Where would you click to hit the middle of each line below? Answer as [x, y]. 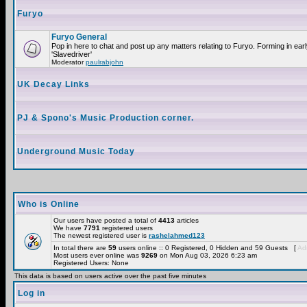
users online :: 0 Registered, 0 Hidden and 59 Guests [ [207, 248]
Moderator [69, 62]
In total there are [81, 248]
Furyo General [79, 37]
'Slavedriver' [72, 54]
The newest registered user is [101, 235]
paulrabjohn [105, 62]
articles [187, 220]
